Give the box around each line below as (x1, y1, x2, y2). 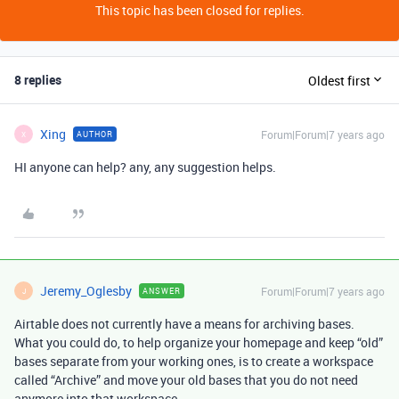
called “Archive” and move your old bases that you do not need (14, 371, 358, 388)
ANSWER (142, 285, 181, 297)
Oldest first (308, 71, 370, 89)
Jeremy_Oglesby (40, 282, 132, 299)
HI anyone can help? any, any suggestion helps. (14, 159, 276, 175)
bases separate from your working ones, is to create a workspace (14, 353, 373, 370)
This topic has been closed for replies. (94, 2, 305, 19)
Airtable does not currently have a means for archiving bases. (14, 315, 354, 332)
